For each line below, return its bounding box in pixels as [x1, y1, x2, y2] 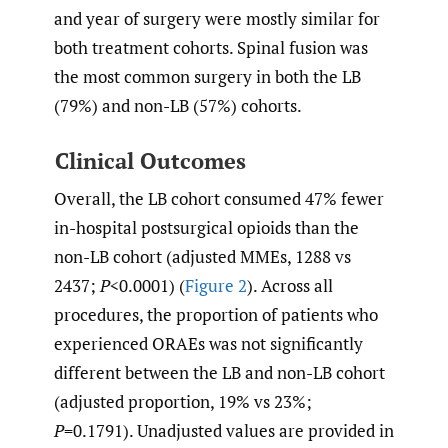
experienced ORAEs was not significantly [54, 331, 363, 355]
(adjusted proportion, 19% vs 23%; [54, 389, 312, 413]
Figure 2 [185, 273, 247, 297]
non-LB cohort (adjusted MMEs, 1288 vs [54, 244, 351, 268]
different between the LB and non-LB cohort [54, 360, 385, 384]
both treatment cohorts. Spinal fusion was [54, 36, 368, 60]
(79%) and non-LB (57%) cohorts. [54, 94, 302, 118]
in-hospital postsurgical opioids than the [54, 215, 359, 239]
